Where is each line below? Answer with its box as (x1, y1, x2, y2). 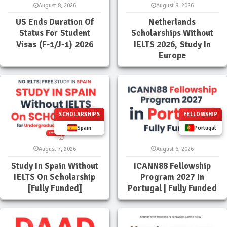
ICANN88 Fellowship (133, 160, 211, 171)
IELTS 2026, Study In (133, 39, 211, 50)
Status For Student (19, 28, 91, 39)
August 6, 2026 (156, 145, 194, 153)
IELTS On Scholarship (14, 171, 96, 182)
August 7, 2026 (39, 145, 76, 153)
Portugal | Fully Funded (128, 182, 217, 194)
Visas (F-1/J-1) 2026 (16, 39, 93, 50)
